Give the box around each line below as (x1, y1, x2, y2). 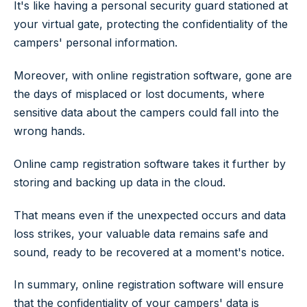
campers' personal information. (14, 36, 177, 50)
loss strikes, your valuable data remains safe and (14, 226, 268, 241)
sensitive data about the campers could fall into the (14, 105, 279, 119)
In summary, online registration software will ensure (14, 278, 284, 292)
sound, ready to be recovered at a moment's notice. (14, 245, 284, 259)
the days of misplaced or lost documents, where (14, 86, 265, 101)
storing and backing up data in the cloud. (14, 175, 225, 189)
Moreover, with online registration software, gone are (14, 68, 292, 82)
